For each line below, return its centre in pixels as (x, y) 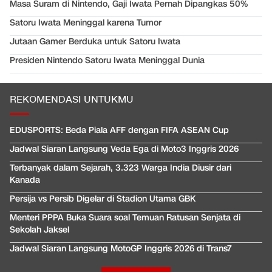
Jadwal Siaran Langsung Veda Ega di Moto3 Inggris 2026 (124, 149)
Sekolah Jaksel (39, 230)
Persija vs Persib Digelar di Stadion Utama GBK (103, 199)
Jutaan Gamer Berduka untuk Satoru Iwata (95, 42)
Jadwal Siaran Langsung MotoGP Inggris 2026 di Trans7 (121, 249)
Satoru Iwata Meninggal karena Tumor (86, 23)
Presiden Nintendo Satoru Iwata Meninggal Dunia (107, 61)
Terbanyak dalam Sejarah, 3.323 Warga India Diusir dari (121, 168)
